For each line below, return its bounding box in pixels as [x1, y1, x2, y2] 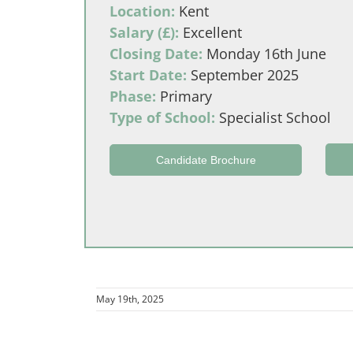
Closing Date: [110, 44, 203, 63]
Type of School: [110, 108, 215, 127]
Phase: [110, 87, 156, 106]
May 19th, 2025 [96, 292, 164, 306]
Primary [156, 87, 212, 106]
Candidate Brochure [155, 153, 256, 166]
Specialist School [215, 108, 331, 127]
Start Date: [110, 65, 187, 84]
